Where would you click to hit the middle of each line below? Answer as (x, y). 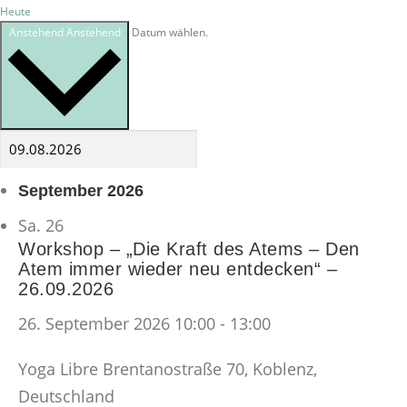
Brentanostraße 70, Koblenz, (210, 369)
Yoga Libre (60, 369)
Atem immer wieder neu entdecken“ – (178, 269)
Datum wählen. (170, 32)
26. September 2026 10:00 (117, 324)
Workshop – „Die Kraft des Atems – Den (189, 249)
